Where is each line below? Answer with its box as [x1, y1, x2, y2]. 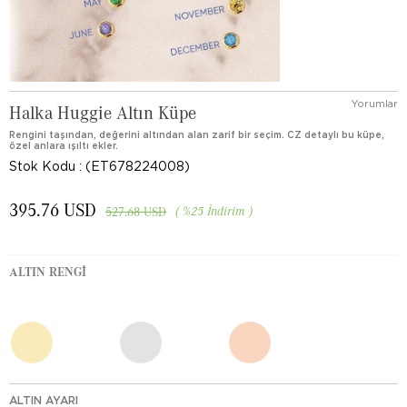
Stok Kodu [9, 159, 75, 174]
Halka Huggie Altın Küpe [9, 101, 196, 123]
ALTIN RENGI [9, 263, 86, 279]
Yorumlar [352, 97, 398, 110]
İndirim [203, 203, 249, 218]
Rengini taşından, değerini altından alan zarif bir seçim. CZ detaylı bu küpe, [9, 129, 384, 140]
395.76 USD [9, 198, 96, 220]
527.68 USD [105, 203, 166, 219]
